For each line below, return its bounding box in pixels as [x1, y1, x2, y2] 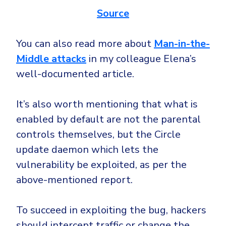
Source [97, 7, 129, 21]
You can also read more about [16, 37, 154, 51]
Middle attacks [16, 52, 86, 66]
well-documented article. [16, 67, 134, 81]
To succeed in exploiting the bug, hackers [16, 203, 206, 217]
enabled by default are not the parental [16, 112, 201, 127]
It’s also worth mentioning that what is [16, 97, 198, 111]
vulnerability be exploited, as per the [16, 158, 187, 172]
